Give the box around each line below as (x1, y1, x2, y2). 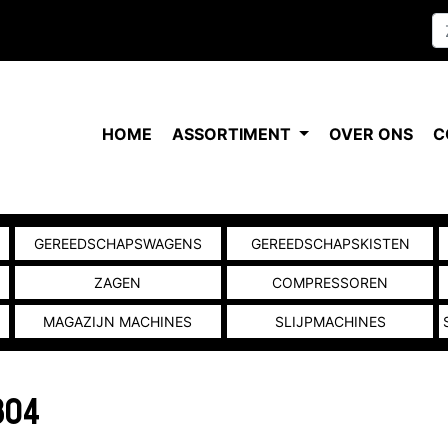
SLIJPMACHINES (274, 313, 386, 330)
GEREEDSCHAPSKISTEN (250, 235, 410, 252)
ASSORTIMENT (172, 124, 296, 144)
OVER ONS (329, 124, 413, 144)
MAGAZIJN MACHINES (43, 313, 193, 330)
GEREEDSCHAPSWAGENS (33, 235, 202, 252)
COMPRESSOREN (272, 274, 389, 291)
